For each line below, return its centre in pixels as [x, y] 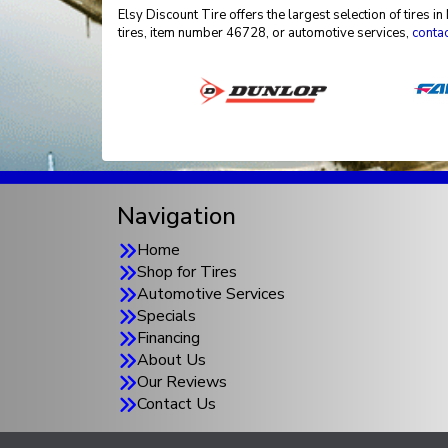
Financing [168, 338]
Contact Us [176, 404]
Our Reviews [182, 382]
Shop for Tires [187, 272]
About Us [171, 360]
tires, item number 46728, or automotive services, [265, 33]
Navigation [176, 216]
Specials [166, 316]
